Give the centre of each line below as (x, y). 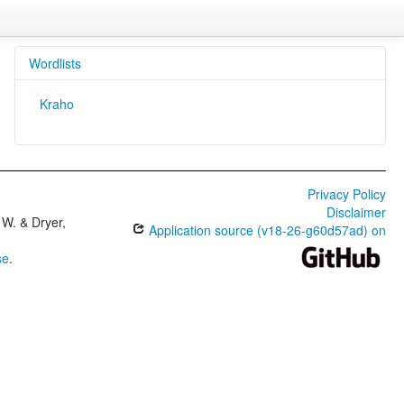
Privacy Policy (346, 194)
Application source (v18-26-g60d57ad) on (265, 230)
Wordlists (55, 63)
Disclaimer (356, 212)
